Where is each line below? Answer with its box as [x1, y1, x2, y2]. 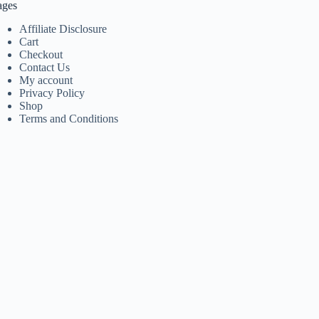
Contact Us [19, 61, 70, 73]
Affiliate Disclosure [19, 22, 108, 35]
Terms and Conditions [19, 112, 119, 125]
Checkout [19, 48, 63, 61]
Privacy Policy [19, 86, 85, 99]
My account [19, 73, 73, 86]
